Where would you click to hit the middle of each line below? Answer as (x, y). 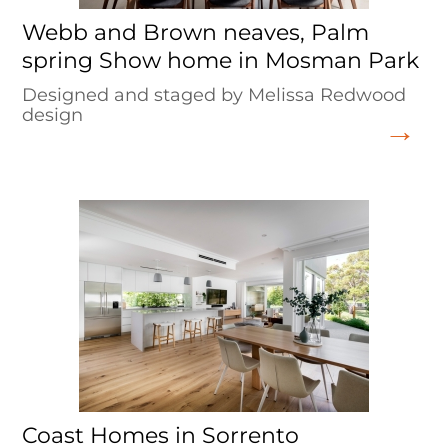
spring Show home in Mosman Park (221, 60)
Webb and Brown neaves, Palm (196, 32)
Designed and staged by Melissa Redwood (214, 95)
